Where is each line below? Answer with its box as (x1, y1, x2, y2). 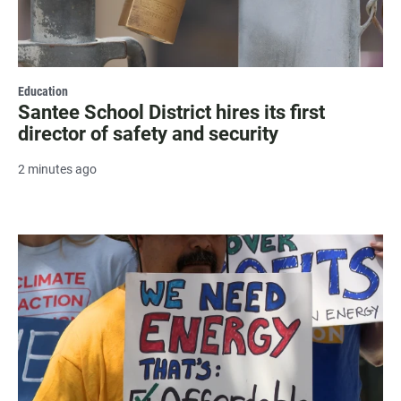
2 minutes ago (18, 161, 97, 176)
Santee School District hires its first (18, 100, 325, 124)
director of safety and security (18, 122, 278, 145)
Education (18, 83, 68, 98)
